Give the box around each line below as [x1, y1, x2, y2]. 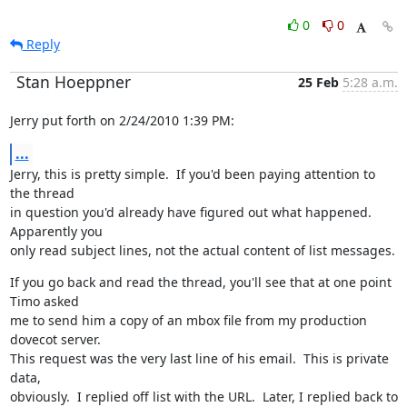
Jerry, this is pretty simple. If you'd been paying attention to [9, 165, 375, 183]
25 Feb [297, 74, 339, 91]
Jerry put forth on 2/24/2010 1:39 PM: [9, 112, 234, 129]
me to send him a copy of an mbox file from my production [9, 312, 367, 329]
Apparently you [9, 223, 103, 240]
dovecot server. [9, 331, 101, 348]
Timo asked [9, 293, 79, 310]
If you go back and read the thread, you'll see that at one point [9, 273, 392, 291]
